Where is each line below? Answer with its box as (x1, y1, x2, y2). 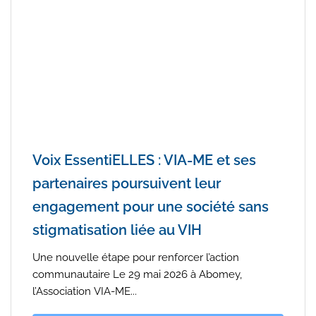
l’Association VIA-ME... (32, 285, 137, 297)
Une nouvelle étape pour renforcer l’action (32, 251, 239, 263)
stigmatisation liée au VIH (32, 221, 202, 238)
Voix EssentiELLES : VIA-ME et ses (32, 152, 256, 169)
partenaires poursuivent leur (32, 175, 221, 192)
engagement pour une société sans (32, 198, 269, 215)
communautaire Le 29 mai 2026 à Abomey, (32, 268, 242, 280)
